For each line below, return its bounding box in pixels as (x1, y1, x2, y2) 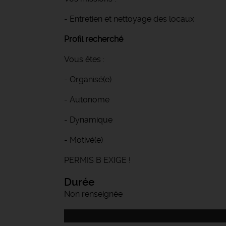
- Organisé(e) (64, 75, 111, 84)
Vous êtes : (64, 54, 106, 64)
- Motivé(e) (64, 135, 103, 145)
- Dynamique (64, 115, 115, 125)
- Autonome (64, 95, 109, 104)
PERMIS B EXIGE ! (64, 155, 133, 165)
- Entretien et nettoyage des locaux (64, 14, 196, 24)
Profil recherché (64, 34, 123, 44)
